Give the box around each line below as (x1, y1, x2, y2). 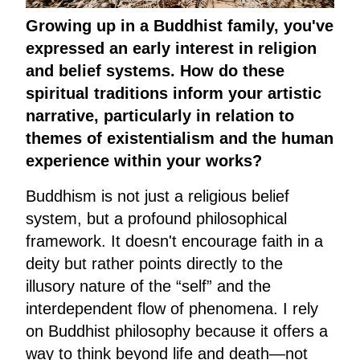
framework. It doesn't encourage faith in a (26, 231, 323, 250)
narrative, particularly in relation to (26, 106, 294, 125)
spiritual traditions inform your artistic (26, 84, 321, 102)
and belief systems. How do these (26, 61, 284, 80)
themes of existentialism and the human (26, 129, 333, 147)
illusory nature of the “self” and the (26, 276, 271, 295)
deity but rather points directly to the (26, 254, 283, 272)
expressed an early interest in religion (26, 39, 317, 57)
